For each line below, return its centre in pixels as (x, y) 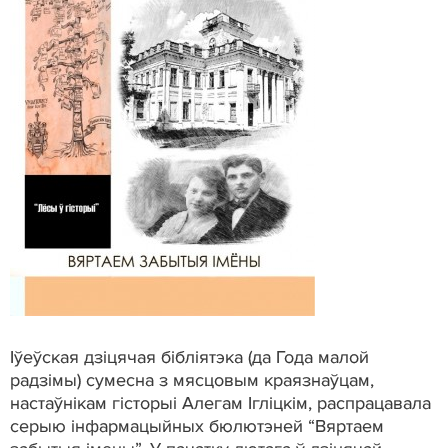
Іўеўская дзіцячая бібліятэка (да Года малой (189, 356)
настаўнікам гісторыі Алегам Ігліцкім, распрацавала (220, 402)
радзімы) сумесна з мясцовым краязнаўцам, (192, 379)
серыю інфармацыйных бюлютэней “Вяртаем (197, 425)
